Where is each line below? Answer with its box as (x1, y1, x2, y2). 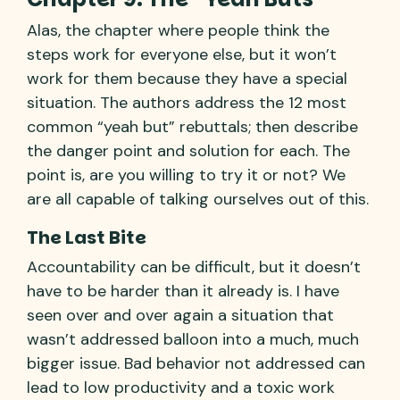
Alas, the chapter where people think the (27, 19, 329, 41)
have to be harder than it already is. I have (27, 279, 339, 302)
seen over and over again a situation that (27, 304, 334, 326)
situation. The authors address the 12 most (27, 91, 346, 113)
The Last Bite (27, 224, 146, 250)
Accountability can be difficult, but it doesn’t (27, 255, 361, 278)
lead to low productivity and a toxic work (27, 376, 335, 398)
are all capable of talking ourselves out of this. (27, 187, 369, 210)
